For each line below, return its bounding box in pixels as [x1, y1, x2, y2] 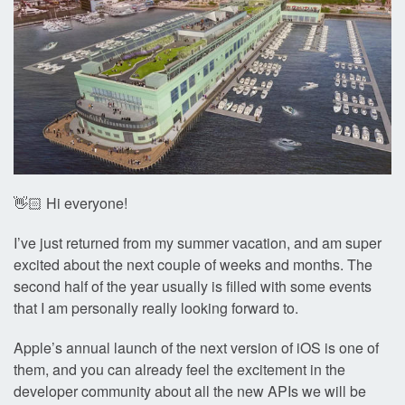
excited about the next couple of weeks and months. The [14, 254, 372, 276]
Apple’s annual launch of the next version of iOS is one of [14, 337, 379, 359]
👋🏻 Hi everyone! [14, 193, 127, 214]
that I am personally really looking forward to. [14, 297, 298, 319]
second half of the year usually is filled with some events [14, 276, 372, 297]
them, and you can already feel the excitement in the [14, 359, 345, 381]
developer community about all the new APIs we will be [14, 381, 366, 402]
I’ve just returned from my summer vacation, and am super [14, 232, 381, 254]
